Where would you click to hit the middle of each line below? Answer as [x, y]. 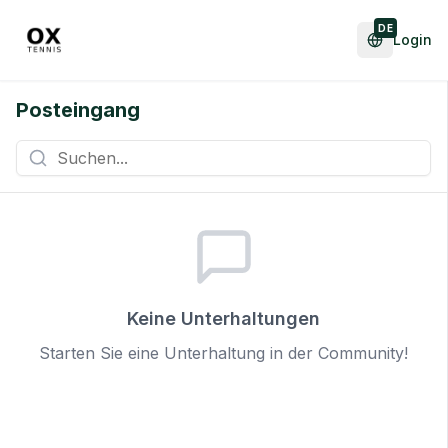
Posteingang [78, 110]
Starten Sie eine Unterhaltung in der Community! [223, 353]
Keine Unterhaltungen [223, 318]
